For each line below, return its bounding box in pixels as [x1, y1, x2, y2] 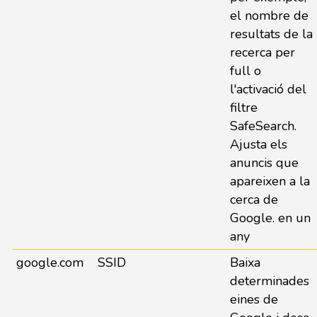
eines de [229, 291, 278, 308]
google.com [16, 254, 83, 271]
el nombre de [229, 7, 309, 24]
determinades [229, 272, 309, 289]
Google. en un [229, 209, 311, 226]
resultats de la [229, 25, 313, 42]
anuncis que [229, 154, 299, 171]
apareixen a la [229, 173, 310, 190]
